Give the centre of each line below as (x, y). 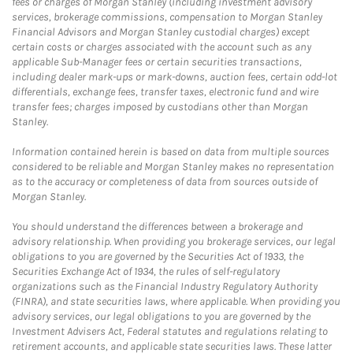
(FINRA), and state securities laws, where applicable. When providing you (176, 301)
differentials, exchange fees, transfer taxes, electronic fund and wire (165, 91)
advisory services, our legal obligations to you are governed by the (161, 316)
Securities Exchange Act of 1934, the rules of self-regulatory (146, 271)
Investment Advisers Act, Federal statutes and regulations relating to (170, 331)
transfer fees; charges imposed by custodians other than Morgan (160, 106)
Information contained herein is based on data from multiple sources (171, 151)
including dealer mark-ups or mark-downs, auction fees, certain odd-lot (175, 76)
